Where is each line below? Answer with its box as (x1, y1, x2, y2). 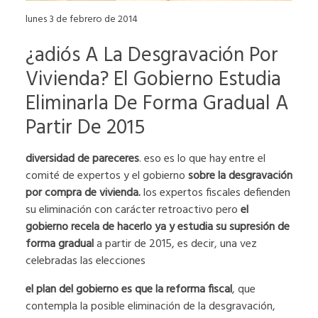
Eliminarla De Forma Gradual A (26, 87, 289, 121)
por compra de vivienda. (26, 184, 143, 203)
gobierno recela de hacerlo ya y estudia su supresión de (26, 218, 290, 237)
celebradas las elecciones (26, 252, 146, 271)
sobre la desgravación (188, 167, 292, 186)
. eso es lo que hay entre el (139, 150, 265, 169)
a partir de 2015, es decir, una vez (94, 235, 257, 254)
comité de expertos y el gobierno (26, 167, 188, 186)
